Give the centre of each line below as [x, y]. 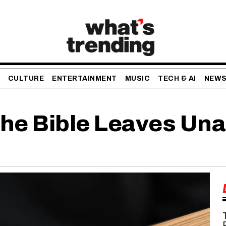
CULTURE [26, 79]
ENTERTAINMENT [84, 79]
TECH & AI [177, 79]
